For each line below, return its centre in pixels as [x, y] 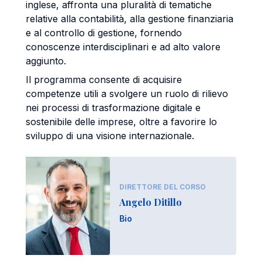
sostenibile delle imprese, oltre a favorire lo [121, 122]
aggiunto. [46, 61]
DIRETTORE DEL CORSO [163, 187]
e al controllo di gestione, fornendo [104, 33]
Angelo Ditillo [151, 202]
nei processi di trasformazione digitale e [113, 108]
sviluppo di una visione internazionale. [110, 136]
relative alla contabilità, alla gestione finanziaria [130, 19]
